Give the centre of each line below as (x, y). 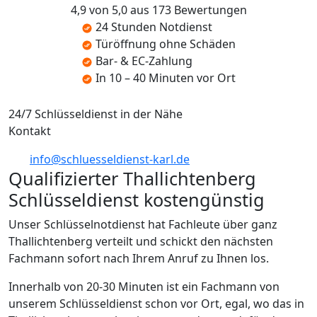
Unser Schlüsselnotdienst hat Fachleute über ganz (143, 224)
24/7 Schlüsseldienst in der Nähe (96, 114)
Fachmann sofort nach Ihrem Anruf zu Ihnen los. (139, 258)
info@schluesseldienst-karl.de (110, 159)
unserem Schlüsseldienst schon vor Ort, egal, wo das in (156, 303)
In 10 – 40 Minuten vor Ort (166, 78)
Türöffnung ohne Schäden (166, 44)
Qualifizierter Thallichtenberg (132, 178)
